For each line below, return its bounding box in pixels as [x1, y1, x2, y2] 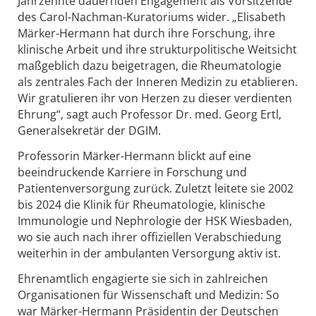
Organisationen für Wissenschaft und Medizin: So [18, 286, 279, 303]
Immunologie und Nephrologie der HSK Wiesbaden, [18, 212, 292, 229]
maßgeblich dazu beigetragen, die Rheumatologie [18, 58, 281, 74]
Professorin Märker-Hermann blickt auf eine [18, 147, 251, 164]
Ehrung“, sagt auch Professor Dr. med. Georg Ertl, [18, 107, 281, 123]
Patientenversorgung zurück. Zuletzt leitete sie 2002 [18, 180, 293, 196]
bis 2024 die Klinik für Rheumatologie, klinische [18, 196, 265, 212]
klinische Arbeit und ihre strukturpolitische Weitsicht [18, 42, 297, 58]
